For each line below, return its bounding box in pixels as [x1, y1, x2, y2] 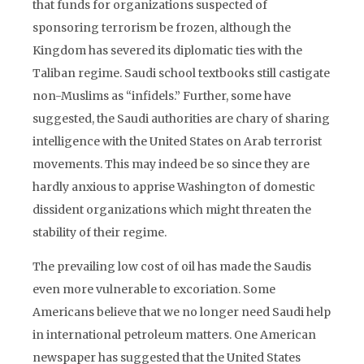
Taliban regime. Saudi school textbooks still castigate [32, 66, 330, 80]
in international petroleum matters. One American [32, 327, 316, 342]
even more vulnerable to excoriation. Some [32, 282, 275, 297]
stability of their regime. [32, 225, 167, 240]
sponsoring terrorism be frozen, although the [32, 20, 291, 35]
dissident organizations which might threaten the [32, 202, 311, 217]
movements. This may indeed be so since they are [32, 157, 310, 171]
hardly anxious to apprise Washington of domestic [32, 180, 315, 194]
